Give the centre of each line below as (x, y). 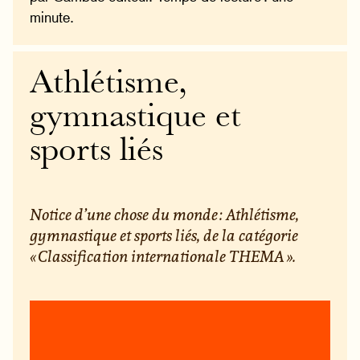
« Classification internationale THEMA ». (163, 256)
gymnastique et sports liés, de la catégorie (164, 235)
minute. (52, 17)
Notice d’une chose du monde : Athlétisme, (165, 214)
